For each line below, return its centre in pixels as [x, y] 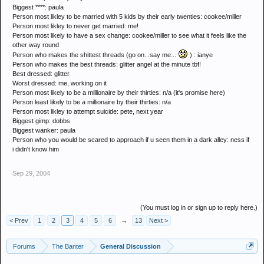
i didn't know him [36, 149]
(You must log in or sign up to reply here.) [199, 207]
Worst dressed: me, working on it [60, 83]
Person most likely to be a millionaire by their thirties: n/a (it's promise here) [119, 93]
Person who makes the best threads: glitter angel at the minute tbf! [107, 64]
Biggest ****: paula [38, 7]
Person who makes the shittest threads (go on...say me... [95, 55]
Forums [24, 246]
